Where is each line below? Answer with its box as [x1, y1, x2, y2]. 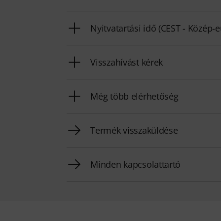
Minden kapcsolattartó [90, 158, 181, 171]
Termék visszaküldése [90, 124, 178, 137]
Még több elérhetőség [90, 90, 179, 103]
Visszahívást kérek [90, 56, 163, 69]
